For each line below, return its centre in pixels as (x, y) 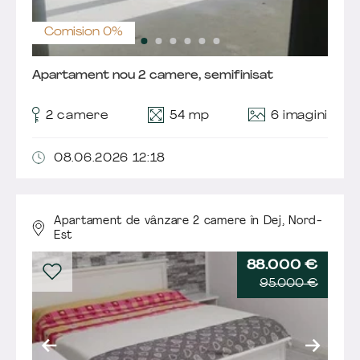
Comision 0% (84, 32)
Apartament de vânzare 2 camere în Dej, (172, 221)
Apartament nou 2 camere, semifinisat (153, 76)
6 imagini (299, 116)
